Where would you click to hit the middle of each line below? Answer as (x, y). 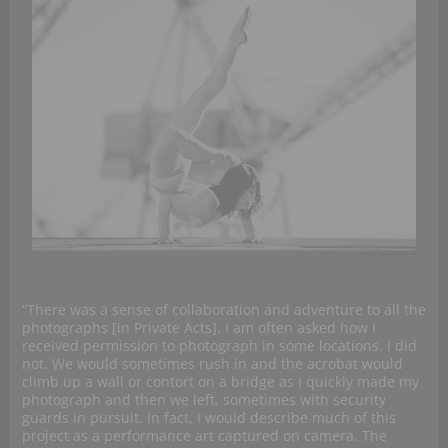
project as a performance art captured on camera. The (204, 435)
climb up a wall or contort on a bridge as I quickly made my (220, 381)
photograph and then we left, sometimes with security (203, 399)
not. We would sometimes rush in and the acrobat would (212, 363)
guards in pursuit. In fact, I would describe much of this (208, 417)
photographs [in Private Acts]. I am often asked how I (198, 327)
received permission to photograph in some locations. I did (219, 345)
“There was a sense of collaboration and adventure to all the (223, 309)
